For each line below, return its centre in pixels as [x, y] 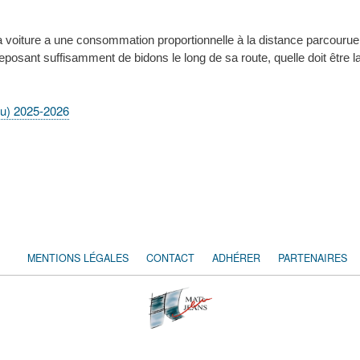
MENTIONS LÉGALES [78, 258]
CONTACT [170, 258]
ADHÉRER [236, 258]
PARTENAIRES [313, 258]
